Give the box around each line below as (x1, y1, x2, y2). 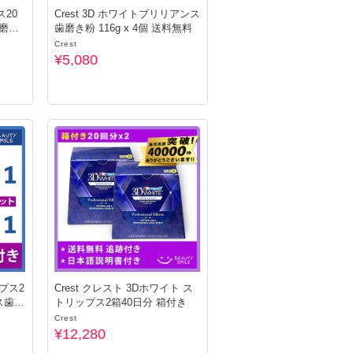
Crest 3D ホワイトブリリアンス (54, 8, 200, 20)
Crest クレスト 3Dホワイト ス (54, 282, 193, 294)
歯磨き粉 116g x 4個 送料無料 (54, 22, 192, 34)
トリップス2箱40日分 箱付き (54, 296, 187, 308)
